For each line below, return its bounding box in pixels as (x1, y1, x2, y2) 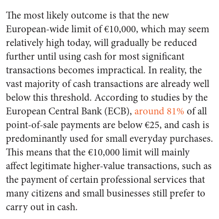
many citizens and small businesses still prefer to (6, 186, 205, 201)
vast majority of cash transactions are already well (6, 77, 209, 91)
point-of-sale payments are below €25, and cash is (6, 118, 209, 132)
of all (184, 104, 207, 119)
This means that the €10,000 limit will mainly (6, 145, 190, 160)
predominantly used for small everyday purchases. (6, 131, 213, 146)
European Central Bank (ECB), (6, 104, 134, 119)
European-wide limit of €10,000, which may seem (6, 22, 209, 37)
